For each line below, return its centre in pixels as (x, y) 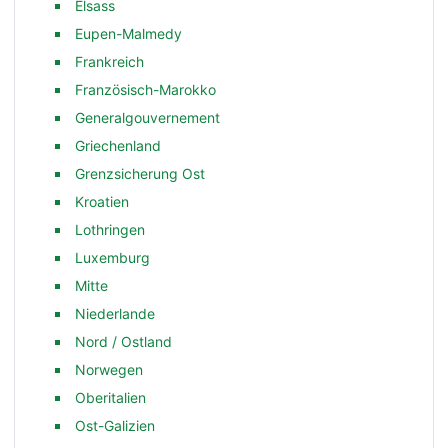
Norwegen (109, 369)
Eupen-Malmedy (129, 33)
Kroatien (102, 201)
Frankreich (110, 61)
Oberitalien (111, 397)
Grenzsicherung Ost (140, 173)
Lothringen (110, 229)
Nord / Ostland (124, 341)
